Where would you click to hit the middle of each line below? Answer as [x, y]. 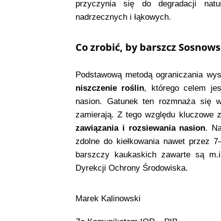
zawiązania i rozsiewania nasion [140, 128]
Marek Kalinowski [108, 198]
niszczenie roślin [110, 88]
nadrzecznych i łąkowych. [123, 17]
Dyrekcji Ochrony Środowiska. [131, 168]
